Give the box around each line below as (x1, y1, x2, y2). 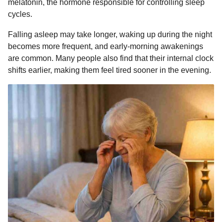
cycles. (8, 10, 32, 19)
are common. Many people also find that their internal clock (8, 54, 214, 62)
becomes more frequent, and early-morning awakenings (8, 42, 203, 51)
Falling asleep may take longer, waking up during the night (8, 30, 212, 39)
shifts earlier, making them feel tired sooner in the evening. (8, 65, 211, 74)
